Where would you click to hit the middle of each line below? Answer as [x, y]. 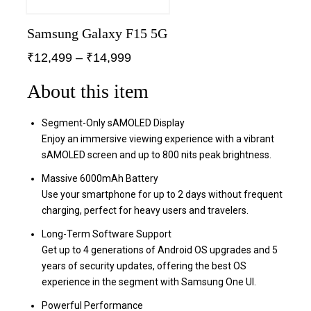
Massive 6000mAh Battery [100, 178]
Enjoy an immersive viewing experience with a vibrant [158, 138]
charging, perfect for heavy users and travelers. [145, 210]
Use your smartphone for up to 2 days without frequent [162, 194]
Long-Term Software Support [107, 234]
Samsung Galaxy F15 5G [97, 33]
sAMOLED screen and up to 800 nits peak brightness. [157, 154]
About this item [88, 91]
